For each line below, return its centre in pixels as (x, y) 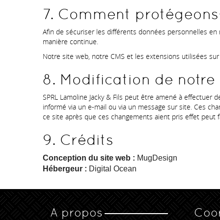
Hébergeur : (65, 169)
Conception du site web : (89, 158)
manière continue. (70, 42)
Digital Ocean (112, 169)
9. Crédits (78, 140)
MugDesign (157, 158)
